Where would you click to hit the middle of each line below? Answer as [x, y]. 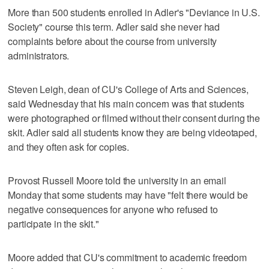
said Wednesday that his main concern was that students [126, 103]
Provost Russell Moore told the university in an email [117, 180]
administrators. [39, 55]
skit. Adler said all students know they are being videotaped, [132, 132]
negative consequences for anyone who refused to [113, 209]
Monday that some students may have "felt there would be [128, 195]
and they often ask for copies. [69, 147]
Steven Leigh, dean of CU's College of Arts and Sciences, [128, 89]
